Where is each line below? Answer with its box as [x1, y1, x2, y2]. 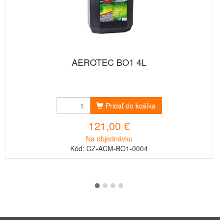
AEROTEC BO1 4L [72, 55, 146, 69]
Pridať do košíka [105, 101, 156, 111]
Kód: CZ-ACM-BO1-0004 [70, 143, 148, 154]
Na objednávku [85, 134, 133, 144]
